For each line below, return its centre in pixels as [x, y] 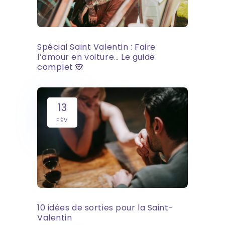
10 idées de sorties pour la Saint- [105, 207]
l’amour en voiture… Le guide [96, 57]
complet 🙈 [61, 67]
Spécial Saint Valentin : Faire [96, 47]
